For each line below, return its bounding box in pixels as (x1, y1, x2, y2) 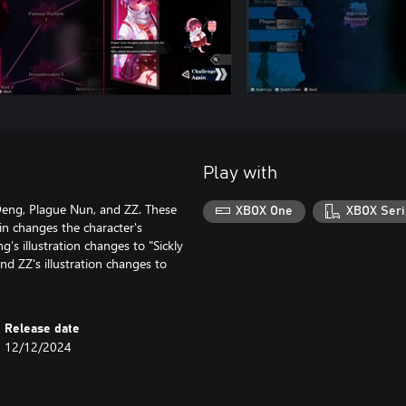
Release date (5, 322, 81, 335)
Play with (203, 163, 277, 182)
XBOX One (236, 205, 294, 218)
